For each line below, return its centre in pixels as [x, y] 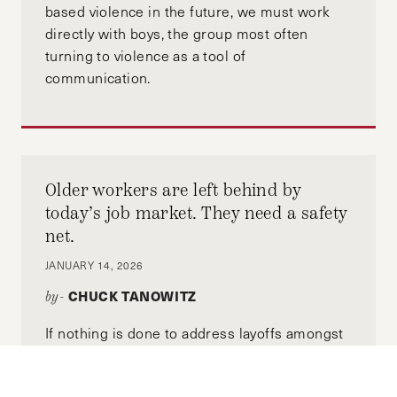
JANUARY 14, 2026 [94, 265]
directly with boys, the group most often [177, 33]
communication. [98, 77]
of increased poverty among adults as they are [198, 378]
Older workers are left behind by [173, 191]
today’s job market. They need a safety [196, 214]
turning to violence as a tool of [146, 55]
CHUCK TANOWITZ [132, 296]
